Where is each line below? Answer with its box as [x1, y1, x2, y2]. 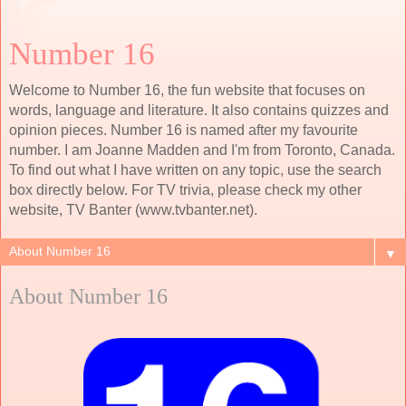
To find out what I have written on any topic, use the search [9, 162, 382, 178]
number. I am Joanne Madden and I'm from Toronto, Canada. [9, 142, 395, 158]
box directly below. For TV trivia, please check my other [9, 182, 362, 198]
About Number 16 [9, 284, 168, 308]
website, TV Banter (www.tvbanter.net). [9, 202, 257, 217]
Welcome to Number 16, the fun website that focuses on [9, 82, 365, 98]
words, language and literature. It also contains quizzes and [9, 102, 389, 118]
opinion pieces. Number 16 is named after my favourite [9, 122, 358, 138]
